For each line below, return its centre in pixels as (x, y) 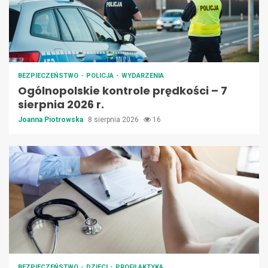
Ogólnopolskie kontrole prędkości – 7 (123, 91)
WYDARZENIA (143, 76)
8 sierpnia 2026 (114, 120)
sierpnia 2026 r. (61, 105)
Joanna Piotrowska (51, 120)
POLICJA (101, 76)
